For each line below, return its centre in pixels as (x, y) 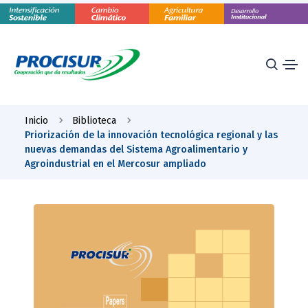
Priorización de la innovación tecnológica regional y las (151, 135)
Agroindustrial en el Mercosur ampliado (115, 164)
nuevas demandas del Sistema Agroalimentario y (136, 149)
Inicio (36, 120)
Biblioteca (94, 120)
